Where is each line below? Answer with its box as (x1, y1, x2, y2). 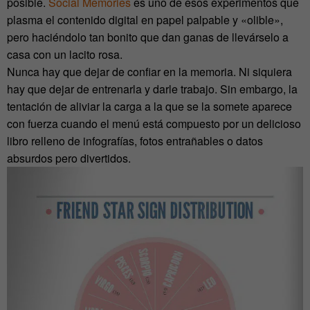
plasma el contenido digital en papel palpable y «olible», (7, 12, 283, 28)
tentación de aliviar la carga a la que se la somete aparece (7, 98, 292, 115)
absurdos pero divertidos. (7, 150, 131, 167)
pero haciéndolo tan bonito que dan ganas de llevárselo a (7, 29, 289, 46)
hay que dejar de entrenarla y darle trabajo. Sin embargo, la (7, 81, 298, 98)
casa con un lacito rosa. (7, 46, 122, 63)
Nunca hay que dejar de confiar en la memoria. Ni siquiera (7, 64, 292, 80)
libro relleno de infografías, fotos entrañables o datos (7, 133, 263, 149)
